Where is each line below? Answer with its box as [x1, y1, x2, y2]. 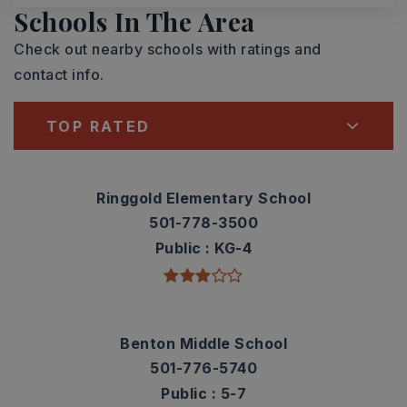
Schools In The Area [14, 5, 255, 38]
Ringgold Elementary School [96, 189, 311, 207]
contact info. [14, 65, 104, 84]
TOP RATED [46, 116, 151, 135]
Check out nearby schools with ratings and [14, 40, 322, 58]
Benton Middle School [120, 334, 287, 352]
